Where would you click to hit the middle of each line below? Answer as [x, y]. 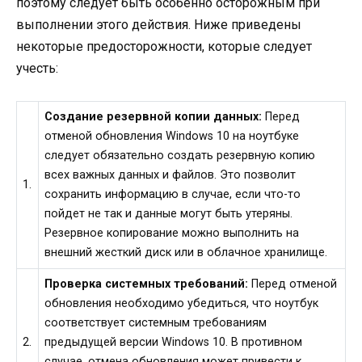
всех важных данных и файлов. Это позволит [170, 175]
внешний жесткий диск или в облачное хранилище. [186, 253]
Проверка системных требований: [147, 284]
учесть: [37, 69]
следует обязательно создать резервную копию [180, 156]
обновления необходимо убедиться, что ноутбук [182, 304]
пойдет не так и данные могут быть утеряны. [169, 214]
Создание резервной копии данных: [154, 117]
